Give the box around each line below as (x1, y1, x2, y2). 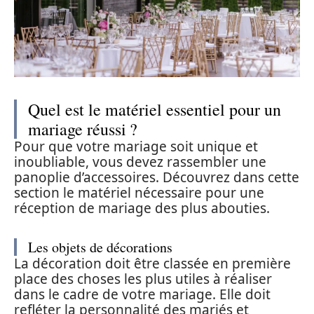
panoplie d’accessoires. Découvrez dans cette (14, 168, 299, 187)
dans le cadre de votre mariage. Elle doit (14, 285, 271, 304)
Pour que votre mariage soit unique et (14, 137, 258, 156)
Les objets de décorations (28, 238, 172, 257)
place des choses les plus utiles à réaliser (14, 270, 272, 289)
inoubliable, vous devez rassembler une (14, 153, 266, 172)
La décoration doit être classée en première (14, 254, 291, 273)
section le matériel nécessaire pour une (14, 184, 264, 203)
